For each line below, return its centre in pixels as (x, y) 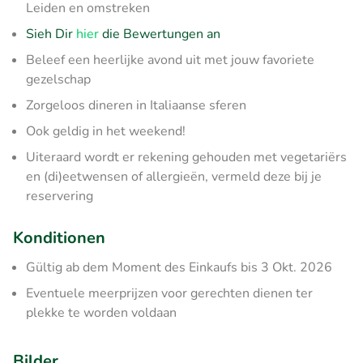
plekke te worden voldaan (101, 312)
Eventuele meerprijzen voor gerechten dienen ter (169, 293)
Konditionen (59, 237)
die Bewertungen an (160, 34)
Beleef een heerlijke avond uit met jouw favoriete (170, 60)
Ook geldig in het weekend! (106, 131)
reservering (60, 196)
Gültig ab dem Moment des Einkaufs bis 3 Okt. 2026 (179, 267)
